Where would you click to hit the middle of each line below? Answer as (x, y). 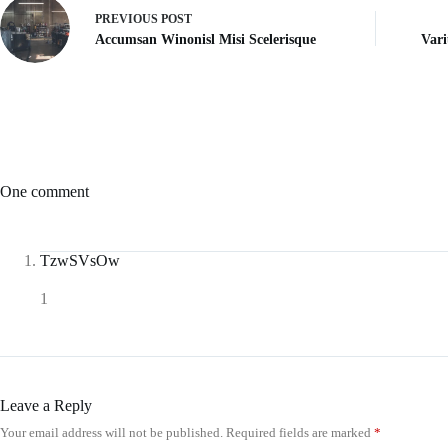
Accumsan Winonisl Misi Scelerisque (205, 39)
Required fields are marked (300, 432)
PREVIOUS (128, 18)
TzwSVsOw (80, 260)
